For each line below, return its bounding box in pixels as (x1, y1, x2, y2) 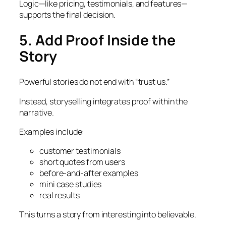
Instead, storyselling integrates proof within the (19, 95, 188, 107)
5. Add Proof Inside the (19, 30, 176, 50)
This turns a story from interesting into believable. (19, 209, 196, 220)
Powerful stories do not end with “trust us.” (19, 76, 170, 88)
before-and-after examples (39, 167, 138, 179)
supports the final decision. (19, 9, 116, 21)
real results (39, 190, 80, 201)
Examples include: (19, 126, 85, 137)
